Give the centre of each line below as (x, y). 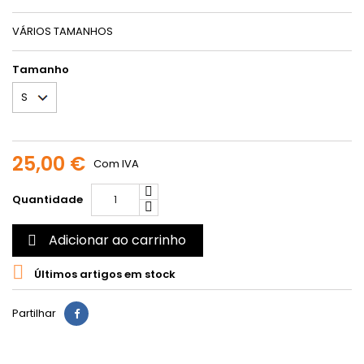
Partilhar (34, 313)
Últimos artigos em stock (104, 274)
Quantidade (48, 199)
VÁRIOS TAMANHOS (63, 31)
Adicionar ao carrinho (117, 240)
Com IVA (116, 164)
